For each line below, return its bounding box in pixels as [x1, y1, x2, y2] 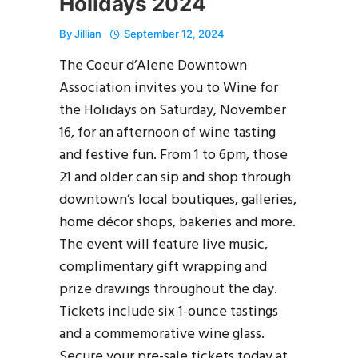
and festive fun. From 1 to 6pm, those [59, 143, 288, 167]
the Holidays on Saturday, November [59, 98, 286, 122]
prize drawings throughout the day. [59, 277, 277, 301]
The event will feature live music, [59, 233, 268, 257]
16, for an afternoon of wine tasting [59, 121, 276, 145]
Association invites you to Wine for [59, 76, 278, 100]
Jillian [74, 26, 101, 40]
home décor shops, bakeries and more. [59, 210, 296, 234]
